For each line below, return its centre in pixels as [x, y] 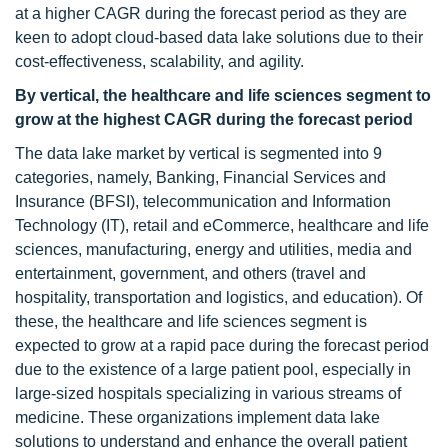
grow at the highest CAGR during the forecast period [214, 119]
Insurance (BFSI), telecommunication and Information [203, 201]
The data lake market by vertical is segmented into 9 [198, 153]
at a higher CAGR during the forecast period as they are [211, 13]
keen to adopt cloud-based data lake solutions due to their [219, 37]
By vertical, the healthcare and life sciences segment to [223, 95]
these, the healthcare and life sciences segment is [191, 321]
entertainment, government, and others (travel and [190, 273]
